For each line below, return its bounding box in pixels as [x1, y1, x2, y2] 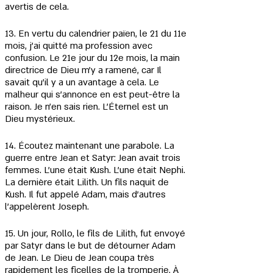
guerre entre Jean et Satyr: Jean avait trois [5, 152, 183, 164]
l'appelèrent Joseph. [5, 200, 89, 213]
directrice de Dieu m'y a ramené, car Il [5, 64, 164, 76]
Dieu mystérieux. [5, 113, 75, 125]
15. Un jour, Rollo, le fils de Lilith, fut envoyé [5, 227, 188, 239]
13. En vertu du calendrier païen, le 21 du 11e [5, 27, 189, 40]
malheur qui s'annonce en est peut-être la [5, 88, 182, 101]
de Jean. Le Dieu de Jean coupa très [5, 252, 157, 264]
